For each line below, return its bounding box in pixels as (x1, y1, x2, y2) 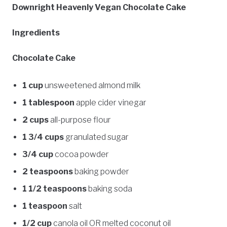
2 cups (22, 115, 49, 125)
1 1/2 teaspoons (22, 183, 87, 194)
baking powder (73, 166, 129, 176)
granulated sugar (64, 132, 129, 142)
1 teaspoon (22, 201, 67, 211)
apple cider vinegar (74, 97, 146, 107)
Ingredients (12, 27, 60, 37)
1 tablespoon (22, 97, 74, 107)
